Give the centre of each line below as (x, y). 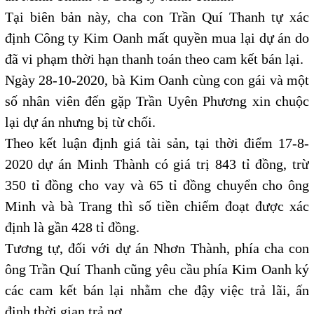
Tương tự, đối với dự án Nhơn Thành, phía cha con (157, 248)
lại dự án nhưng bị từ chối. (80, 122)
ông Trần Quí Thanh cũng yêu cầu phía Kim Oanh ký (157, 269)
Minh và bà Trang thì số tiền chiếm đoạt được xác (157, 206)
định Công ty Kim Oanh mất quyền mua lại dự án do (157, 38)
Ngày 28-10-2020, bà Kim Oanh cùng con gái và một (157, 80)
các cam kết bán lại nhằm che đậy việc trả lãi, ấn (157, 290)
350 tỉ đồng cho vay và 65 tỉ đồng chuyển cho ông (157, 185)
